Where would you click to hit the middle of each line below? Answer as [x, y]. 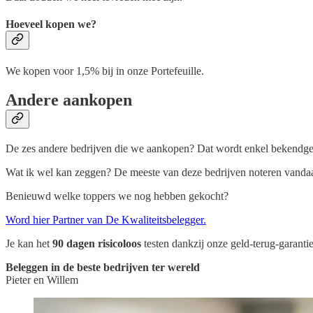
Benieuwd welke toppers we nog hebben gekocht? [117, 196]
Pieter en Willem [42, 280]
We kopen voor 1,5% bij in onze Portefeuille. [105, 71]
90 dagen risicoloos [97, 244]
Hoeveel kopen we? [51, 24]
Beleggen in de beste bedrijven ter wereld [103, 268]
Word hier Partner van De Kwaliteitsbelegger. [106, 220]
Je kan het [29, 244]
